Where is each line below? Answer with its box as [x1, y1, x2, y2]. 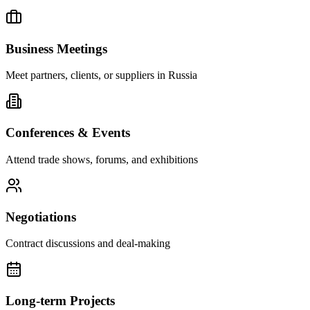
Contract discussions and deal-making [6, 237, 170, 250]
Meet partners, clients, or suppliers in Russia [6, 69, 197, 82]
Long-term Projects [6, 293, 115, 309]
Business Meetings [6, 41, 107, 56]
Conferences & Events [6, 125, 130, 140]
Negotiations [6, 209, 76, 224]
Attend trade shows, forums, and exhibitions [6, 153, 198, 165]
